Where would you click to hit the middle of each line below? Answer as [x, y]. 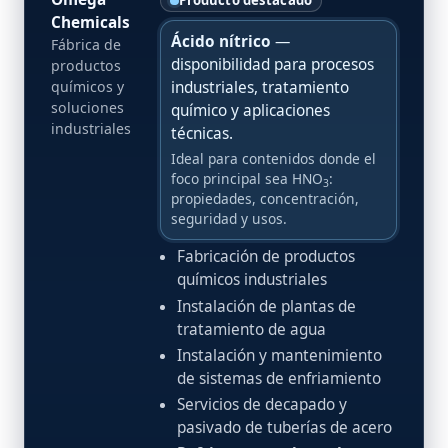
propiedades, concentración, [265, 199]
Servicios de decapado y [261, 404]
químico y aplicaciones [251, 111]
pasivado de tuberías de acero [284, 427]
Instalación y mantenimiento [279, 355]
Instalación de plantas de [266, 306]
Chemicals [90, 23]
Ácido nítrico [221, 42]
